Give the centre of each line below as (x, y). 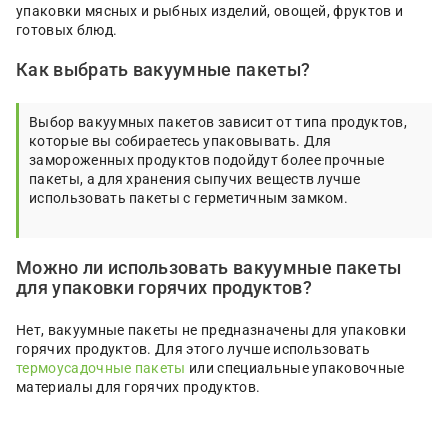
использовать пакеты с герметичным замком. (189, 198)
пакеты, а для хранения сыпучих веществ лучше (195, 179)
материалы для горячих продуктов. (138, 387)
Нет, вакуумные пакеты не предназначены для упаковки (211, 330)
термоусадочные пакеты (101, 368)
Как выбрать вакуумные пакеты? (163, 69)
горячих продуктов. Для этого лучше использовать (193, 349)
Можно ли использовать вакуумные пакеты (209, 267)
